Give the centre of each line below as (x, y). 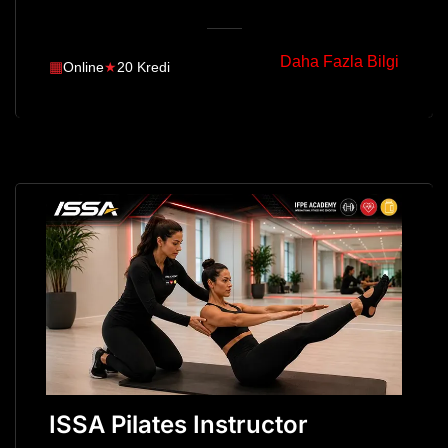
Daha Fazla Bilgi (339, 62)
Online (83, 66)
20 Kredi (143, 66)
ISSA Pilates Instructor (178, 424)
